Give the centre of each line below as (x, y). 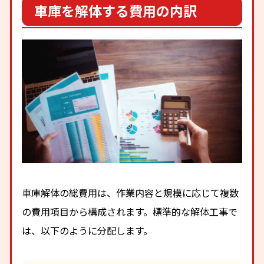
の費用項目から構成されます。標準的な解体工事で (130, 211)
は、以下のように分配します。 (88, 230)
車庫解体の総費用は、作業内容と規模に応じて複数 (131, 192)
